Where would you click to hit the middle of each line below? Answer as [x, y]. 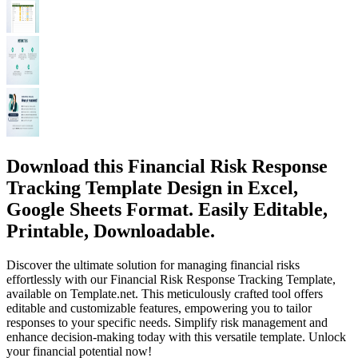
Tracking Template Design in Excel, [152, 187]
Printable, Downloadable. [111, 231]
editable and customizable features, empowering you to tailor [159, 308]
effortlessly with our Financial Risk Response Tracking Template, [171, 279]
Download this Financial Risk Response [167, 166]
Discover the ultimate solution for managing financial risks [153, 265]
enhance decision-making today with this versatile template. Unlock [176, 336]
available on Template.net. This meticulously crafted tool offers [165, 293]
